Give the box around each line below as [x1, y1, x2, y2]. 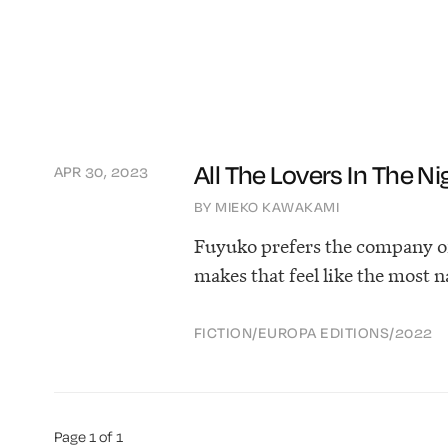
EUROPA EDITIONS [257, 323, 390, 345]
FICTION [193, 323, 253, 345]
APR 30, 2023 [53, 162, 149, 183]
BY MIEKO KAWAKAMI [193, 196, 340, 218]
